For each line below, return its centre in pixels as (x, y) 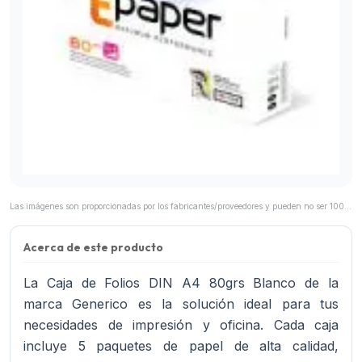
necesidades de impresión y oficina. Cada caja (181, 325)
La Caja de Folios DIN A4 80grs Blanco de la (181, 283)
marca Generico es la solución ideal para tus (181, 304)
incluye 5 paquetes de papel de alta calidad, (181, 346)
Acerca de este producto (93, 247)
